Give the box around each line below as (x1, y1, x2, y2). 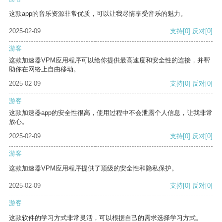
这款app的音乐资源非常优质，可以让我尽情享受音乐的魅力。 (9, 10, 187, 18)
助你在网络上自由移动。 (9, 65, 80, 73)
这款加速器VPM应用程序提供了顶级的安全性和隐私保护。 (9, 165, 178, 172)
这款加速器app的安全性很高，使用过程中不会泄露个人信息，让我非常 (9, 109, 213, 117)
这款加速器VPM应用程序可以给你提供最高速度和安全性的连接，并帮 (9, 56, 210, 64)
